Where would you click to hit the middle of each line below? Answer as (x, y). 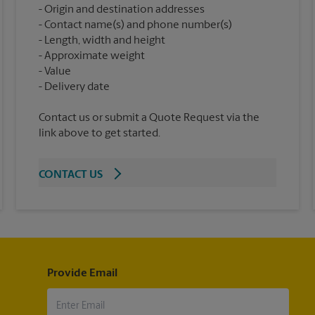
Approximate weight (95, 57)
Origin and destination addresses (125, 10)
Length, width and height (105, 41)
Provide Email (82, 274)
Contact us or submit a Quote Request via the (149, 118)
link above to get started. (100, 134)
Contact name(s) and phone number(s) (139, 26)
